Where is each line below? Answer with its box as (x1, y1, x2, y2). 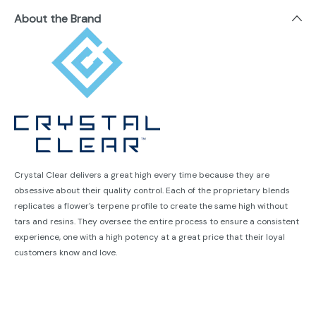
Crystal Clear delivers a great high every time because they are (14, 169, 269, 181)
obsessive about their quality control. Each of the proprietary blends (14, 185, 290, 197)
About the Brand (14, 11, 101, 27)
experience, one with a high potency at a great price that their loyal (14, 231, 285, 243)
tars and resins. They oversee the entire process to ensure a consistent (14, 216, 299, 228)
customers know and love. (14, 247, 117, 259)
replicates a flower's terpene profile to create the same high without (14, 200, 288, 212)
